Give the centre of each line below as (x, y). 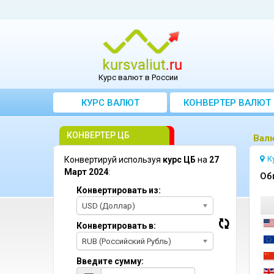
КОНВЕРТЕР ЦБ (98, 135)
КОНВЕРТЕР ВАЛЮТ (227, 103)
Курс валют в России (138, 77)
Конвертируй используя (113, 160)
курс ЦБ (179, 160)
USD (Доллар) (109, 206)
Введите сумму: (110, 261)
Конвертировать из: (119, 190)
